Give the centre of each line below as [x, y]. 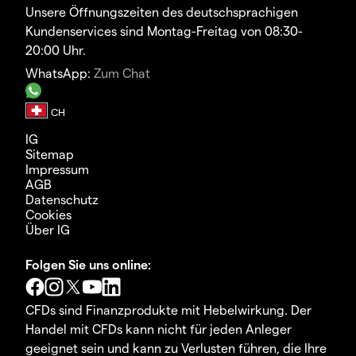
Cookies [48, 215]
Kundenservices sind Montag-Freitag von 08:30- [164, 31]
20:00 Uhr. [56, 50]
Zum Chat [122, 73]
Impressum [57, 169]
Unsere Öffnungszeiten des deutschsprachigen [162, 12]
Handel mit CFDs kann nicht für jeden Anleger [159, 329]
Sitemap [50, 154]
